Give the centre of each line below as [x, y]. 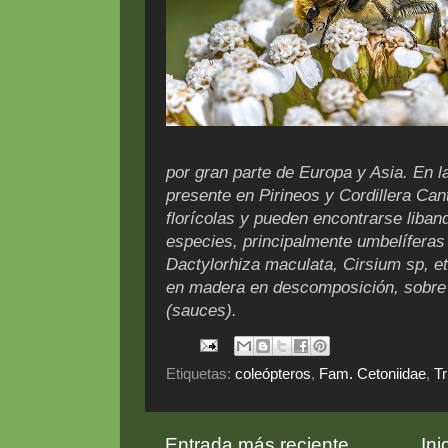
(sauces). [201, 311]
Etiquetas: [200, 373]
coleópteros [273, 373]
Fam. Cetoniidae [372, 373]
